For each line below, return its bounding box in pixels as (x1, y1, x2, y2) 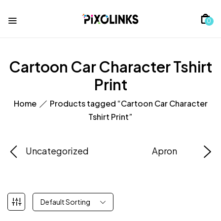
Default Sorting (40, 197, 90, 206)
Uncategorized (26, 145, 89, 156)
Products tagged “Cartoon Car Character (49, 98, 208, 109)
